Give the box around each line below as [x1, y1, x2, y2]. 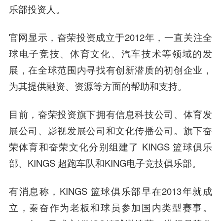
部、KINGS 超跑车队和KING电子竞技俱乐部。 [8, 156, 201, 170]
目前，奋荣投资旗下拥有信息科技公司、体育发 [8, 108, 213, 121]
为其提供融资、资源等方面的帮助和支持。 [8, 79, 187, 93]
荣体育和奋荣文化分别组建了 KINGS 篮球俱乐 [8, 140, 213, 153]
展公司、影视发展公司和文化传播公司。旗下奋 [8, 124, 213, 137]
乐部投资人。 [8, 2, 65, 16]
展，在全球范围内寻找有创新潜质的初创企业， [8, 63, 213, 76]
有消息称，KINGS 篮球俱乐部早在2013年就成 [8, 184, 213, 198]
